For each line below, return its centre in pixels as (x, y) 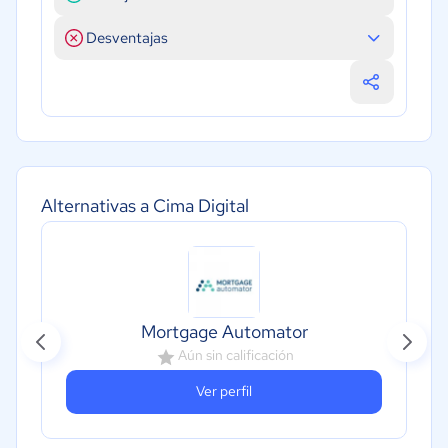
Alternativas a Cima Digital (145, 205)
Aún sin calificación (236, 354)
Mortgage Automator (224, 331)
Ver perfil (224, 391)
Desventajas (127, 37)
